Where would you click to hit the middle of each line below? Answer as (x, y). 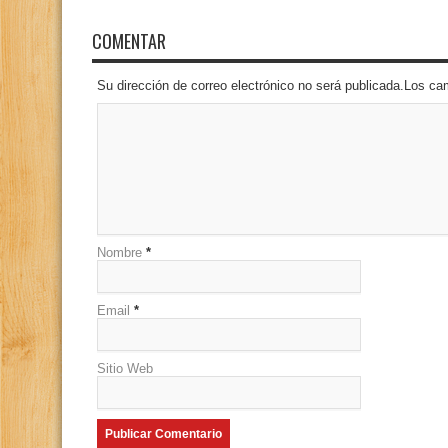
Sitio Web (125, 368)
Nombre (119, 252)
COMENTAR (129, 41)
